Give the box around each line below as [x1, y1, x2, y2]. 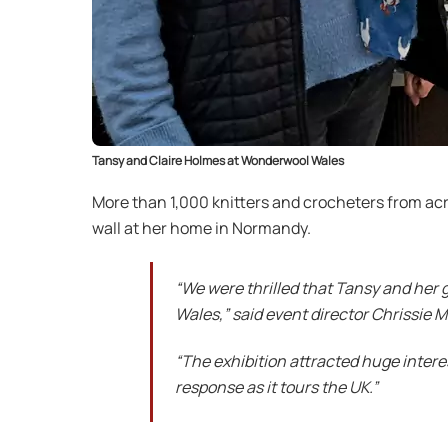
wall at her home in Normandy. [92, 217, 311, 240]
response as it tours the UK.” [175, 375, 379, 398]
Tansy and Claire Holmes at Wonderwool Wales [92, 152, 344, 170]
